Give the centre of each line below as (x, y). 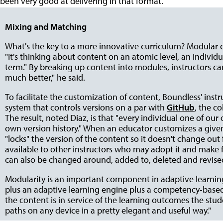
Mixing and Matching (46, 27)
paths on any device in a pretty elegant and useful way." (108, 211)
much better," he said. (45, 78)
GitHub (181, 108)
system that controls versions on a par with (86, 108)
